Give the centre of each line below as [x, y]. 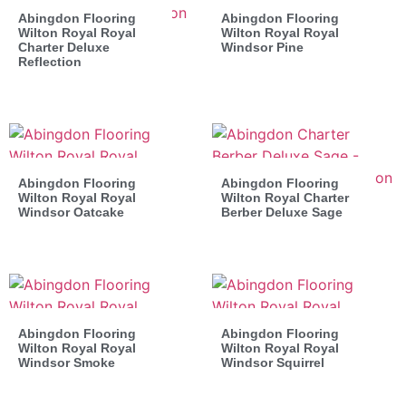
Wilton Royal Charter [285, 197]
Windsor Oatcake [71, 212]
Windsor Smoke [67, 362]
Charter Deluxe [64, 47]
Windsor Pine [262, 47]
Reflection [50, 61]
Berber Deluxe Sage [282, 212]
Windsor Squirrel [273, 362]
